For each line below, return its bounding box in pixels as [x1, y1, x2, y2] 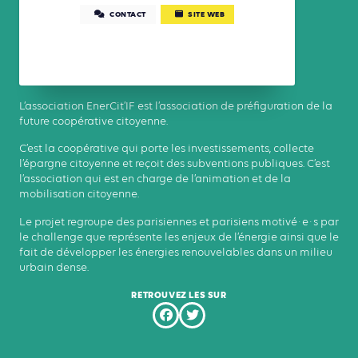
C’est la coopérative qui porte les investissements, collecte [19, 143, 314, 155]
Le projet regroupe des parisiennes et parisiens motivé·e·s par [19, 216, 339, 228]
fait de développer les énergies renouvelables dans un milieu [19, 246, 332, 258]
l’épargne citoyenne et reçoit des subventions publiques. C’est [19, 158, 330, 170]
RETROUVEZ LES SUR [131, 289, 227, 301]
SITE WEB [188, 10, 225, 21]
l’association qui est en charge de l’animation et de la [19, 173, 291, 185]
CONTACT [109, 10, 146, 21]
